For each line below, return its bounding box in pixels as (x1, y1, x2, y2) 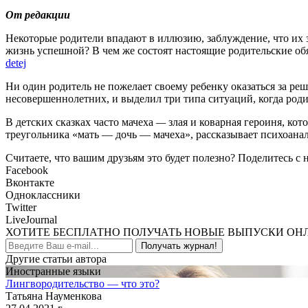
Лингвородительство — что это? (5, 278, 159, 289)
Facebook (5, 164, 48, 176)
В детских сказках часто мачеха (5, 116, 156, 128)
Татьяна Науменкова (5, 290, 102, 302)
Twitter (5, 201, 36, 213)
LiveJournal (5, 214, 57, 225)
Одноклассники (5, 189, 80, 201)
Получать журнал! (141, 241, 217, 251)
